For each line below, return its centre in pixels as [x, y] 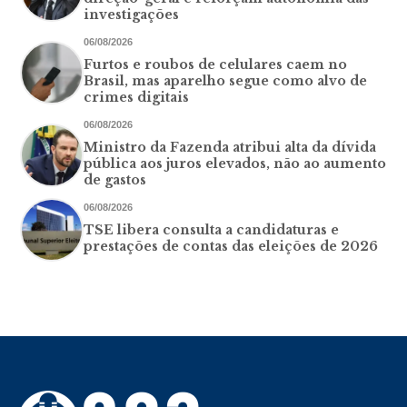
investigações [132, 14]
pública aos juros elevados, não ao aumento [235, 163]
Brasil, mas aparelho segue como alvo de [226, 80]
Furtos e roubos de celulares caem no [216, 64]
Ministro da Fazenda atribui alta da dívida [230, 147]
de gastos [115, 179]
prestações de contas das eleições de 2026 [231, 246]
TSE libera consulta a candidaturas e [212, 229]
